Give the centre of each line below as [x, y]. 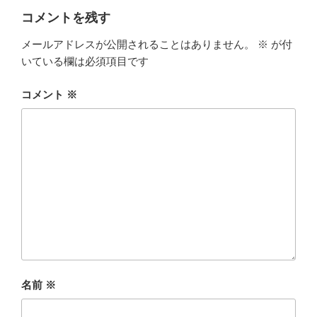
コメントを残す [66, 17]
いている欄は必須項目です [85, 62]
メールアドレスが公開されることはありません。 [138, 45]
